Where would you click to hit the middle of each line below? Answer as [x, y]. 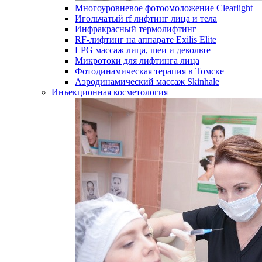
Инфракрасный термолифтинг [136, 29]
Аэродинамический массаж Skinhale [147, 82]
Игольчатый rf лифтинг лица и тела [146, 18]
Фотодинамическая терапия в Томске [149, 71]
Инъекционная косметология [110, 92]
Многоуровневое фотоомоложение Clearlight [164, 8]
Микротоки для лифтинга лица [137, 61]
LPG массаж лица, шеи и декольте [143, 50]
